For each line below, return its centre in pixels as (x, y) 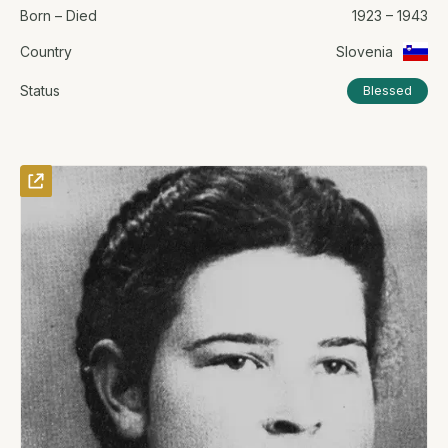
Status (40, 91)
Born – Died (58, 15)
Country (46, 51)
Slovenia (364, 51)
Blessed (387, 90)
